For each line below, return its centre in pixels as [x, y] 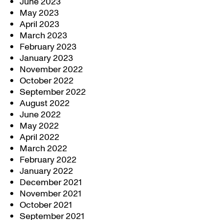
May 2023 [39, 13]
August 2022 [45, 103]
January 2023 [46, 58]
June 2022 [40, 115]
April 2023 [40, 24]
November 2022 [51, 69]
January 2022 [46, 171]
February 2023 [48, 47]
